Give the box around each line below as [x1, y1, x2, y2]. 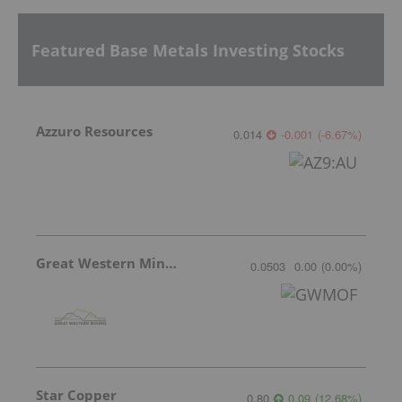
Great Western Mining [165, 254, 177, 273]
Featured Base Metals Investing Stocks [31, 39, 345, 61]
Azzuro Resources [36, 122, 153, 141]
